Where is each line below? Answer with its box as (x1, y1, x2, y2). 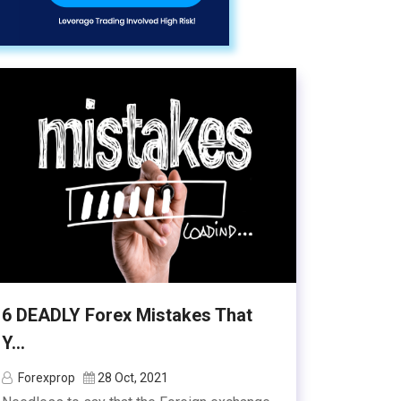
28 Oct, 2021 (98, 371, 168, 385)
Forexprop (18, 371, 75, 385)
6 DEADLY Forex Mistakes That (2, 304, 252, 326)
